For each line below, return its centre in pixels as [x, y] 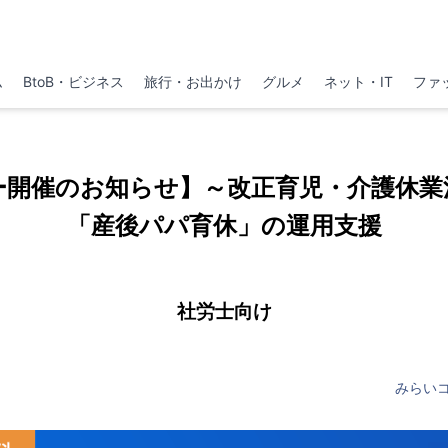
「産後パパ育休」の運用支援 [224, 225]
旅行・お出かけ [192, 81]
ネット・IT [359, 81]
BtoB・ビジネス [73, 81]
